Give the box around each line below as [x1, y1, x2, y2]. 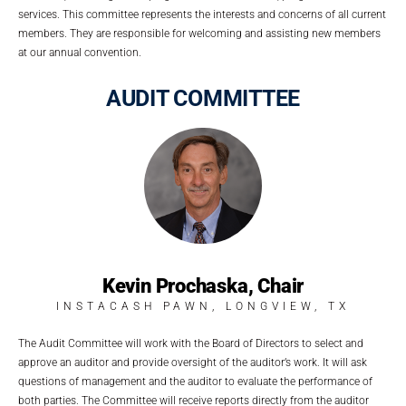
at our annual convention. [18, 45, 141, 59]
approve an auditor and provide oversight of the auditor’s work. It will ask [18, 356, 367, 370]
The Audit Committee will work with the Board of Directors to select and [18, 337, 363, 351]
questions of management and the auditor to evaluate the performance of [18, 375, 372, 389]
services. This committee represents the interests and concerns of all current [18, 7, 386, 21]
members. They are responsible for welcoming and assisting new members [18, 26, 381, 40]
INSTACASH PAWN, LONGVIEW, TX [56, 300, 350, 314]
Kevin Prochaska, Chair [101, 275, 304, 298]
